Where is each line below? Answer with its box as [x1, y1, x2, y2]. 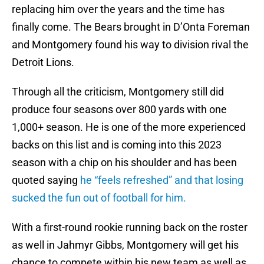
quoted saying [12, 174, 80, 187]
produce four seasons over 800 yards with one [12, 103, 227, 116]
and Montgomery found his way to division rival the [12, 38, 249, 51]
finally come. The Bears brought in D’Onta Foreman [12, 21, 250, 34]
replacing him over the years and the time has [12, 3, 225, 16]
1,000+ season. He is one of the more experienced [12, 121, 246, 134]
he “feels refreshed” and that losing [80, 174, 243, 187]
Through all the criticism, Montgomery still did [12, 85, 224, 98]
